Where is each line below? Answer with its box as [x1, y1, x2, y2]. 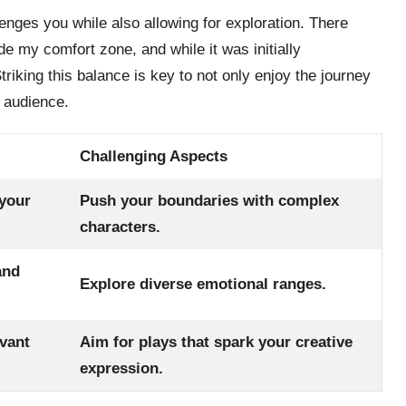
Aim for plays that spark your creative [80, 333, 353, 351]
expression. [80, 359, 164, 377]
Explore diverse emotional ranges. [80, 275, 327, 293]
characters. [80, 217, 161, 236]
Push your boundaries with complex [80, 191, 340, 209]
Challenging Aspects [80, 147, 228, 165]
